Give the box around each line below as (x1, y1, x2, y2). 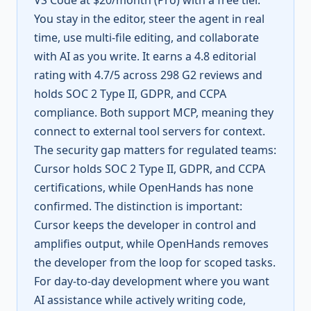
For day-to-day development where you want (34, 274, 269, 289)
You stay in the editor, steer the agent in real (34, 11, 264, 26)
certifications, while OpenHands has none (34, 180, 253, 195)
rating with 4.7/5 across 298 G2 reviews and (34, 67, 262, 83)
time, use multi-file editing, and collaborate (34, 30, 259, 45)
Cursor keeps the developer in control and (34, 217, 256, 233)
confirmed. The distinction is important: (34, 199, 242, 214)
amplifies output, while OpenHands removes (34, 236, 269, 251)
